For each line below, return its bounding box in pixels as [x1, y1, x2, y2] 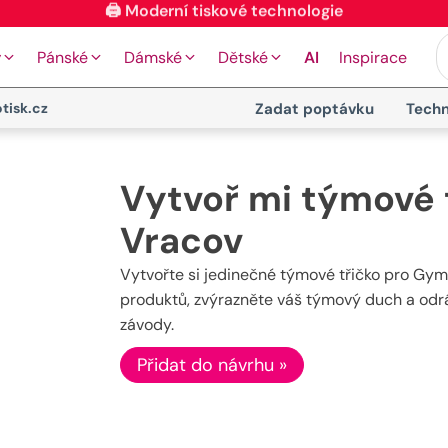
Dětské [218, 46, 268, 68]
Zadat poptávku [254, 99, 374, 119]
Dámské [124, 46, 182, 68]
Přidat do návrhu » [136, 353, 287, 377]
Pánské [37, 46, 88, 68]
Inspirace [339, 46, 407, 68]
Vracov [119, 217, 243, 264]
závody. [119, 314, 174, 335]
